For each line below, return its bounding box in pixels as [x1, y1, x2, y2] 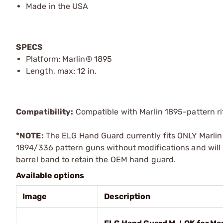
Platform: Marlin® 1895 [26, 54, 112, 64]
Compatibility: [16, 107, 74, 116]
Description [104, 191, 150, 201]
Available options [16, 170, 84, 180]
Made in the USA [26, 1, 89, 11]
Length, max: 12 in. [26, 66, 97, 76]
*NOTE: [16, 130, 44, 140]
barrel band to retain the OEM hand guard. [16, 154, 176, 164]
